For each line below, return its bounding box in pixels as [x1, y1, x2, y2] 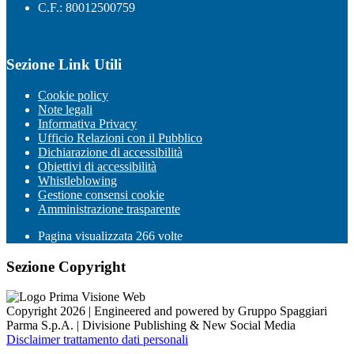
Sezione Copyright [6, 258, 126, 275]
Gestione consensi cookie [38, 188, 164, 201]
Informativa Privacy [38, 117, 137, 130]
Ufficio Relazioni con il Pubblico [38, 131, 202, 145]
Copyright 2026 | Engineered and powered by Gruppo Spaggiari [6, 304, 327, 318]
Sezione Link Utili [6, 56, 122, 73]
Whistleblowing [38, 174, 117, 187]
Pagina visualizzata [38, 229, 136, 243]
